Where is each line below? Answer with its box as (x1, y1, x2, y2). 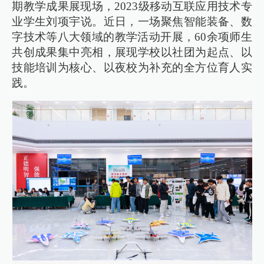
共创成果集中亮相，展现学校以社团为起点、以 (12, 45, 252, 58)
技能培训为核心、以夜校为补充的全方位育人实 (12, 61, 252, 74)
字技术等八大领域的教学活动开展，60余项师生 (12, 30, 252, 43)
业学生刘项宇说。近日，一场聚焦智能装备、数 (12, 15, 252, 28)
